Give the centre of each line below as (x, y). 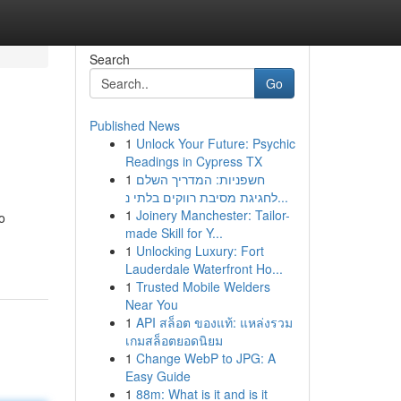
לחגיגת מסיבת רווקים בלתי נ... (282, 197)
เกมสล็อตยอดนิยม (174, 340)
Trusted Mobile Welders (203, 286)
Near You (151, 304)
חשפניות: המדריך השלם (200, 179)
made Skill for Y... (174, 233)
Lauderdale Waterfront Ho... (204, 269)
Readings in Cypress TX (193, 161)
